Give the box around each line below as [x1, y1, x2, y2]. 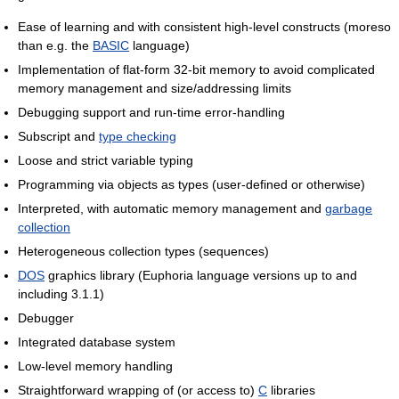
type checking [99, 129, 176, 144]
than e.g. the [18, 38, 93, 53]
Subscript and [18, 129, 99, 144]
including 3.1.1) [18, 287, 104, 302]
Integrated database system [18, 335, 175, 350]
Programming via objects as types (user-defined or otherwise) [18, 177, 365, 192]
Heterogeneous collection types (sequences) [18, 244, 269, 259]
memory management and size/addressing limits [18, 81, 291, 96]
